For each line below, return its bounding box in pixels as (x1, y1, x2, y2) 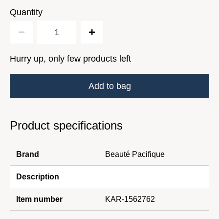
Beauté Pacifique (105, 150, 165, 158)
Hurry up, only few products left (10, 54, 131, 64)
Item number (16, 195, 63, 203)
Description (16, 173, 59, 181)
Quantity (10, 7, 43, 17)
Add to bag (88, 81, 131, 91)
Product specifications (10, 119, 123, 132)
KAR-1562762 (105, 195, 155, 203)
